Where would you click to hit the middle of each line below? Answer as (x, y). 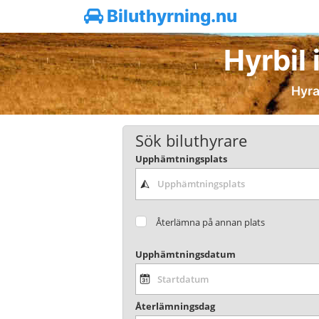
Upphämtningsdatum (185, 254)
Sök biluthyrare (191, 140)
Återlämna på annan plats (211, 222)
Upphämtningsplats (181, 159)
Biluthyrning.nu (170, 16)
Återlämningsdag (175, 307)
